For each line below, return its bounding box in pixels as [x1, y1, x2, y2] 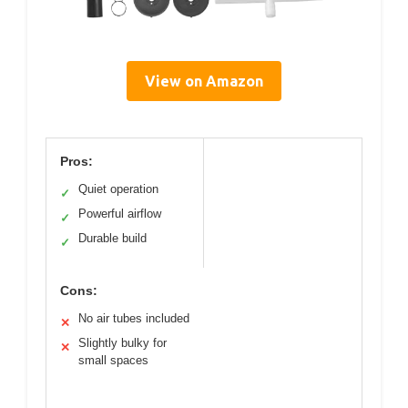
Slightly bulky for [78, 335, 167, 350]
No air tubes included [78, 311, 189, 325]
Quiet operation [78, 181, 158, 196]
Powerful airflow [78, 206, 161, 220]
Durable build [78, 230, 147, 245]
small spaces [78, 352, 148, 367]
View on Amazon [145, 72, 263, 89]
